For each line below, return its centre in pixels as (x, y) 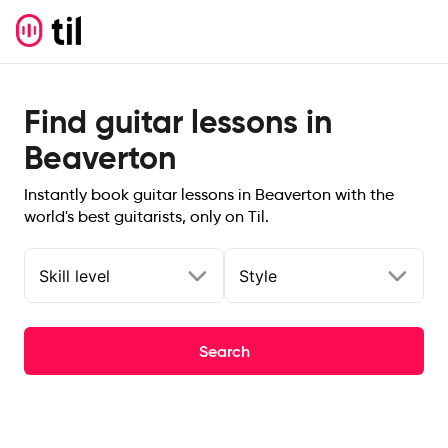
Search (224, 351)
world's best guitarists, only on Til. (146, 216)
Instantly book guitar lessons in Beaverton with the (209, 194)
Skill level (74, 275)
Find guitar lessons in (178, 122)
